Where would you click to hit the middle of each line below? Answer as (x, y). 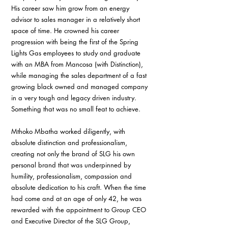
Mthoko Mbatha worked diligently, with (69, 131)
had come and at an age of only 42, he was (77, 198)
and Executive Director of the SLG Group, (72, 221)
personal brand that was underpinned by (72, 165)
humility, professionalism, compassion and (73, 176)
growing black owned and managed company (80, 87)
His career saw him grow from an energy (71, 8)
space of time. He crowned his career (66, 31)
